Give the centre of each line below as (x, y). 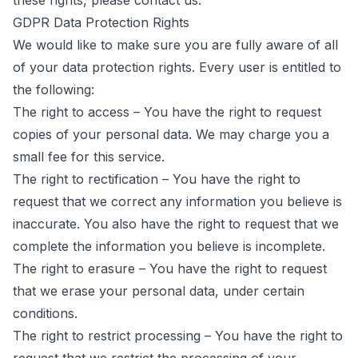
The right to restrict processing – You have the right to (178, 336)
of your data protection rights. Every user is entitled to (177, 67)
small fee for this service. (89, 157)
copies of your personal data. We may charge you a (171, 134)
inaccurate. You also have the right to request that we (176, 224)
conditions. (45, 313)
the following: (54, 89)
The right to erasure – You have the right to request (170, 268)
